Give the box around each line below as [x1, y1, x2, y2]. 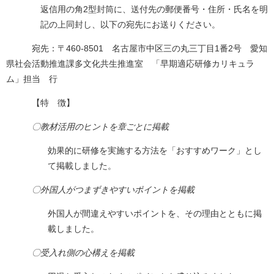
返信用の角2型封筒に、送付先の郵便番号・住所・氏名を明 [40, 4, 268, 15]
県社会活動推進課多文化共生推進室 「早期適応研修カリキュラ [6, 59, 254, 69]
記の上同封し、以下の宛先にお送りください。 [40, 20, 220, 30]
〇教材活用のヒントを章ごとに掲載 [15, 122, 169, 132]
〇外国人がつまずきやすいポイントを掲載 [23, 185, 194, 195]
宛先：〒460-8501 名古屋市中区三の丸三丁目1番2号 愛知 [6, 43, 267, 54]
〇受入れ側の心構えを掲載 [32, 248, 135, 258]
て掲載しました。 [48, 161, 116, 171]
